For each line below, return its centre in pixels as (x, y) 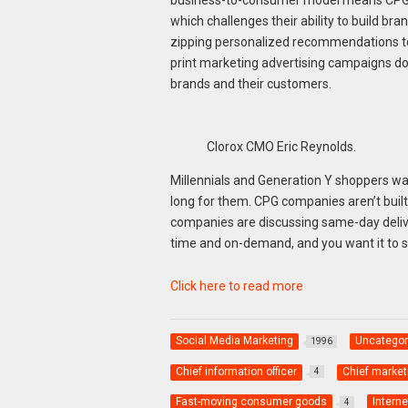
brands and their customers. (250, 83)
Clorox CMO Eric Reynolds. (281, 147)
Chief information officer (236, 371)
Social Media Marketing (234, 341)
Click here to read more (236, 286)
